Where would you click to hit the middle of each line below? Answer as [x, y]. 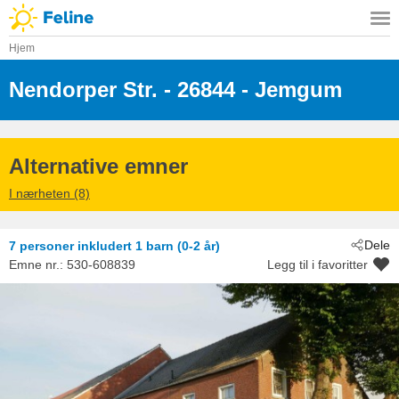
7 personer [41, 246]
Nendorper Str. [83, 89]
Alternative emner [98, 166]
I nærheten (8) [49, 194]
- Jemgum [289, 89]
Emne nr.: [38, 264]
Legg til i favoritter [318, 264]
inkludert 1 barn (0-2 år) [149, 246]
